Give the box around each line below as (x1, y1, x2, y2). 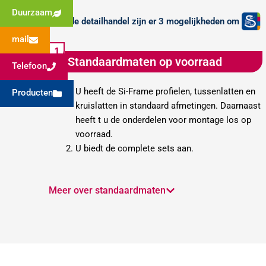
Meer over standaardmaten (49, 184, 166, 196)
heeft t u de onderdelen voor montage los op (75, 114, 251, 125)
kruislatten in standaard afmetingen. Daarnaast (75, 100, 261, 111)
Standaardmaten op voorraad (68, 54, 222, 69)
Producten (12, 87, 53, 98)
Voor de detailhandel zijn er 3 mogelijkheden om (49, 16, 242, 27)
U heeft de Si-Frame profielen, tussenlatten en (75, 85, 255, 97)
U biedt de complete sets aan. (75, 142, 194, 154)
